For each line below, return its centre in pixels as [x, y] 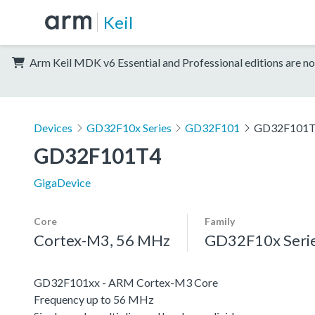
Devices [53, 127]
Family [220, 221]
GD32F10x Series [129, 127]
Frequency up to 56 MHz [94, 299]
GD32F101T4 [97, 155]
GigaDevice [62, 182]
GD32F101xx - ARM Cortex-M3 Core [126, 282]
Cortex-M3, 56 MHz [102, 240]
